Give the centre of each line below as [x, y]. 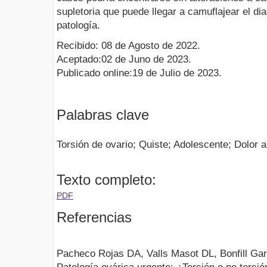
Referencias [94, 217]
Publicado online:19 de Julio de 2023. [139, 73]
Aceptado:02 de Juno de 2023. [124, 60]
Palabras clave [103, 115]
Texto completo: [106, 179]
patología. [78, 26]
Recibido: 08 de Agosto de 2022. [128, 46]
